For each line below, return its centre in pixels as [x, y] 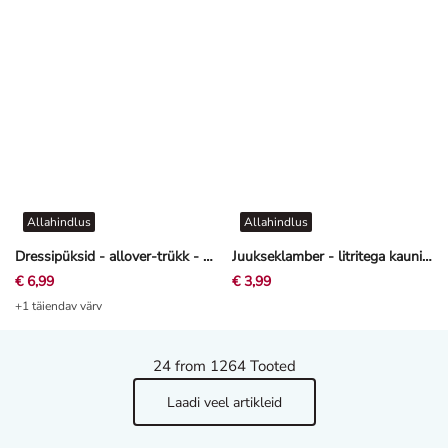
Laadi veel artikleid [224, 402]
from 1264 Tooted [233, 366]
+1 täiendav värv [58, 306]
